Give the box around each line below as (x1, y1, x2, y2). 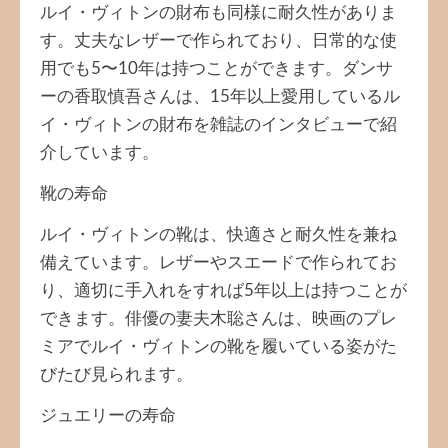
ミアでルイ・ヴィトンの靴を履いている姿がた (40, 339, 397, 355)
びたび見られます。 (40, 367, 193, 383)
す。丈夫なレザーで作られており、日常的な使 (40, 33, 397, 49)
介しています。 (40, 145, 159, 161)
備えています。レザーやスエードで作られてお (40, 255, 397, 271)
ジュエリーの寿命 (40, 408, 176, 424)
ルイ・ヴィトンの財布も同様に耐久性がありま (40, 5, 397, 21)
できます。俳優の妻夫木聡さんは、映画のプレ (40, 311, 397, 327)
